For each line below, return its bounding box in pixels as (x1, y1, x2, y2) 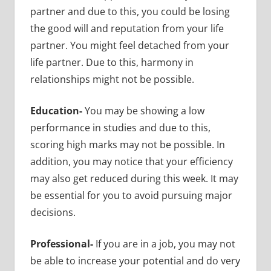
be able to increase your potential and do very (30, 254, 240, 268)
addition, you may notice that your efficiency (30, 155, 233, 169)
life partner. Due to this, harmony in (30, 56, 194, 70)
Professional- (30, 237, 93, 251)
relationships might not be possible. (30, 73, 197, 87)
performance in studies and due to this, (30, 121, 211, 135)
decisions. (30, 206, 76, 220)
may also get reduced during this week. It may (30, 172, 238, 186)
